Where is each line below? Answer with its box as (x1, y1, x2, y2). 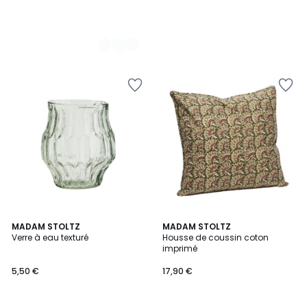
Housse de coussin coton (162, 232, 269, 243)
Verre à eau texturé (12, 232, 88, 243)
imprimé (162, 243, 197, 254)
